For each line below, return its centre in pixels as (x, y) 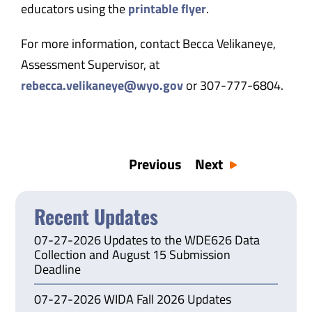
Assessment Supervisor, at (90, 64)
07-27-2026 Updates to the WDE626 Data (147, 240)
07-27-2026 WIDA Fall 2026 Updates (133, 299)
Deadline (58, 269)
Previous (155, 164)
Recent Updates (96, 216)
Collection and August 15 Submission (133, 254)
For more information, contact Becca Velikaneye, (148, 43)
